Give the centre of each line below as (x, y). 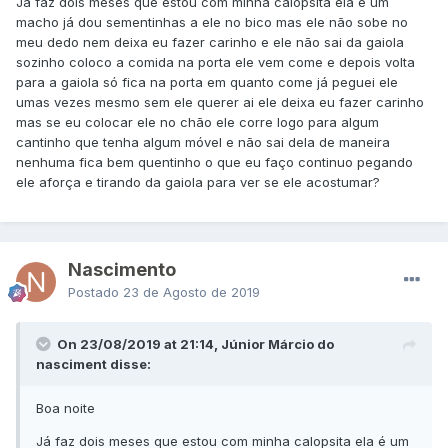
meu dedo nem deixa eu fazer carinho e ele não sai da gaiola (210, 42)
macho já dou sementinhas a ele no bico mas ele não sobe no (212, 22)
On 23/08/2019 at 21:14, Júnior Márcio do (195, 344)
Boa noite (67, 408)
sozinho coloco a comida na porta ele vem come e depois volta (215, 62)
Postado (95, 292)
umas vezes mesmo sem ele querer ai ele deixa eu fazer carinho (220, 102)
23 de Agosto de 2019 (191, 292)
